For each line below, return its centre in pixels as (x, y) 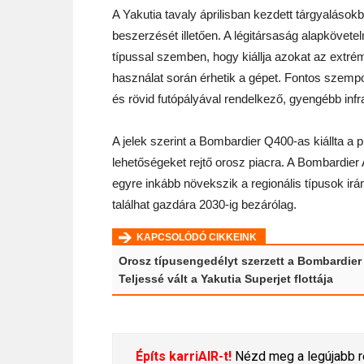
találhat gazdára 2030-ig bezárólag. (204, 204)
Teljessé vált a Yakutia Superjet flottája (226, 279)
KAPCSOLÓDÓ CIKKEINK (198, 237)
